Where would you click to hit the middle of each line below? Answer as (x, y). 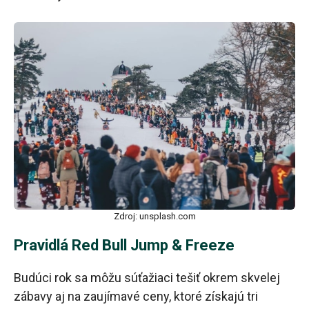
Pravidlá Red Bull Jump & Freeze (124, 246)
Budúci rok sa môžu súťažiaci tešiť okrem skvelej (147, 278)
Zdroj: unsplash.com (154, 217)
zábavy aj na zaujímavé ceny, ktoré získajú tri (136, 297)
